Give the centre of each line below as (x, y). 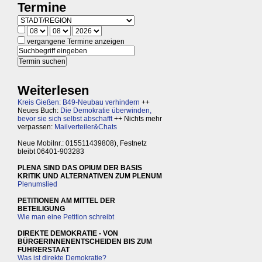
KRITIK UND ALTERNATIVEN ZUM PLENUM (90, 176)
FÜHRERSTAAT (44, 250)
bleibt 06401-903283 (51, 152)
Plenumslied (37, 185)
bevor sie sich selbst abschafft (65, 119)
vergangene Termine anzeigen (75, 42)
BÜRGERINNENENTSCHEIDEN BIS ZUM (85, 242)
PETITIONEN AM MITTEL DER (66, 201)
